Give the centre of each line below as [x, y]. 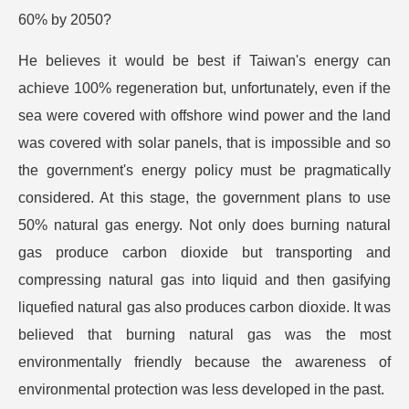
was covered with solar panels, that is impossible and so [204, 143]
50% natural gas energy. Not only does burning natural [204, 225]
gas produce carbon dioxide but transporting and [204, 252]
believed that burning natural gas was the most [204, 335]
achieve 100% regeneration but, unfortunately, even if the [204, 88]
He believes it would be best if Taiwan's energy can [204, 61]
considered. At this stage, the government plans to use [204, 198]
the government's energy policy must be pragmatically [204, 170]
